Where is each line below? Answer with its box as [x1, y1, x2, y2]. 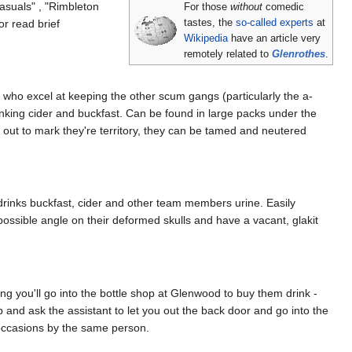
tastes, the [184, 16, 236, 28]
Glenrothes [272, 48, 326, 60]
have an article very [228, 32, 321, 44]
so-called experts [236, 16, 314, 28]
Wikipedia [184, 32, 229, 44]
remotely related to [184, 48, 273, 60]
